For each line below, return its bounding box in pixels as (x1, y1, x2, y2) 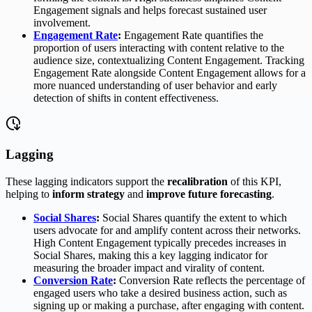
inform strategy (52, 187, 125, 200)
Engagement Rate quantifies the (121, 29, 263, 42)
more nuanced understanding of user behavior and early (33, 79, 277, 92)
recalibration (167, 175, 228, 187)
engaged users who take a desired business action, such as (33, 286, 287, 299)
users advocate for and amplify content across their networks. (33, 224, 301, 236)
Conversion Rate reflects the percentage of (116, 274, 305, 286)
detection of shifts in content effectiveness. (33, 92, 219, 104)
